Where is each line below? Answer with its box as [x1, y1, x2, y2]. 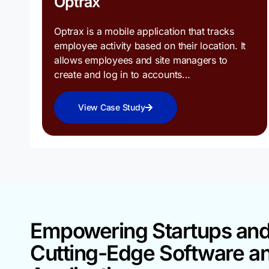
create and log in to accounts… [54, 68, 190, 81]
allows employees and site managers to [54, 54, 228, 67]
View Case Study [78, 102, 145, 113]
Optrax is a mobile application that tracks [54, 25, 234, 38]
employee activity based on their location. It [54, 40, 246, 52]
